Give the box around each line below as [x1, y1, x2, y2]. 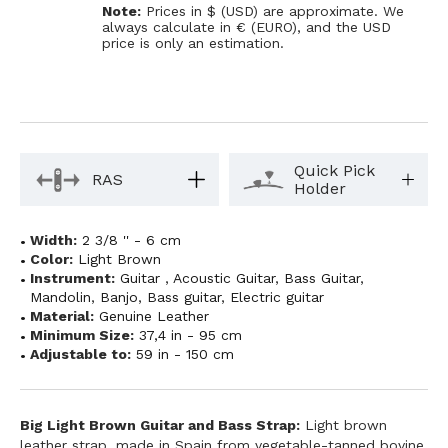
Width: [30, 232, 77, 249]
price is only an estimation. [102, 35, 284, 52]
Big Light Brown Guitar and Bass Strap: [20, 417, 300, 434]
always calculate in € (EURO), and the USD [102, 19, 391, 36]
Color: [30, 251, 73, 268]
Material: [30, 308, 94, 325]
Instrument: [30, 270, 115, 287]
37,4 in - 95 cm [139, 327, 242, 344]
